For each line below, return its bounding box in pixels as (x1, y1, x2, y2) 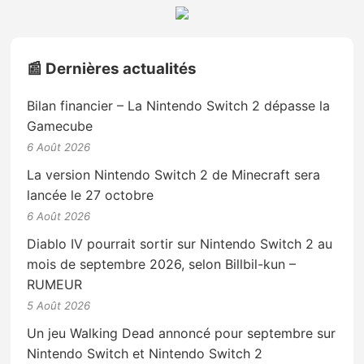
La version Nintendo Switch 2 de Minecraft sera (27, 166, 321, 183)
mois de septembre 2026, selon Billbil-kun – (27, 255, 297, 272)
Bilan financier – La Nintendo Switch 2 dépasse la (27, 97, 331, 114)
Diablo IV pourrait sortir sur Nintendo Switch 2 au (27, 235, 333, 252)
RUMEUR (27, 275, 83, 292)
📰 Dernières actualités (27, 59, 197, 79)
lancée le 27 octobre (27, 186, 154, 203)
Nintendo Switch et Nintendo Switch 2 (27, 344, 263, 362)
